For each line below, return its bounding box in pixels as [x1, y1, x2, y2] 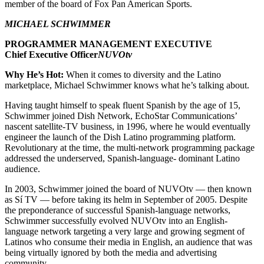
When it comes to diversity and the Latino [64, 69, 221, 80]
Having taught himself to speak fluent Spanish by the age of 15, [5, 100, 240, 110]
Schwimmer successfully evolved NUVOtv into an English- [5, 215, 227, 226]
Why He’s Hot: [5, 69, 64, 80]
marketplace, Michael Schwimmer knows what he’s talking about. [5, 80, 249, 90]
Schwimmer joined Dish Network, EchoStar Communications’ [5, 110, 237, 121]
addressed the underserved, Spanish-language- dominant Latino [5, 153, 240, 163]
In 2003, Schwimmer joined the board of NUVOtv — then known [5, 183, 252, 194]
